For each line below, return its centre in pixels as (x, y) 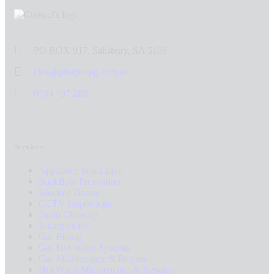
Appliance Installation (81, 171)
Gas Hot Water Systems (84, 248)
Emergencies (63, 226)
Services (28, 147)
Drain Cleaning (68, 215)
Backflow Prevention (80, 182)
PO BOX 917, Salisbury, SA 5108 (100, 51)
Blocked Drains (69, 193)
